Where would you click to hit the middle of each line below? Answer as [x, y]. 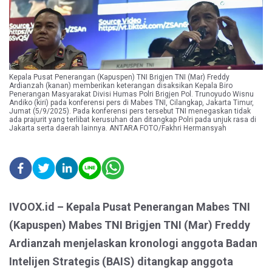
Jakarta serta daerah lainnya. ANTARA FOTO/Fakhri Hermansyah [118, 128]
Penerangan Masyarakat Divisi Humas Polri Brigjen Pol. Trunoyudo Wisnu [131, 94]
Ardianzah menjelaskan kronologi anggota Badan [133, 243]
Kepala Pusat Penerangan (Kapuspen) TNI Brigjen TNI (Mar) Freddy [119, 77]
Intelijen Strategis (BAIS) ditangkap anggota [121, 261]
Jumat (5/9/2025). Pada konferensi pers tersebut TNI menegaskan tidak [130, 111]
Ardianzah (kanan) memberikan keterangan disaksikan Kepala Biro [121, 86]
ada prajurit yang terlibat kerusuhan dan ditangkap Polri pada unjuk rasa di [133, 120]
